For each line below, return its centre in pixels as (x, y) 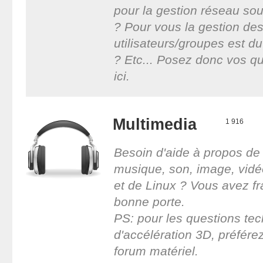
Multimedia (154, 124)
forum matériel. (156, 251)
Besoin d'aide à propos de (187, 152)
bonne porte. (149, 201)
